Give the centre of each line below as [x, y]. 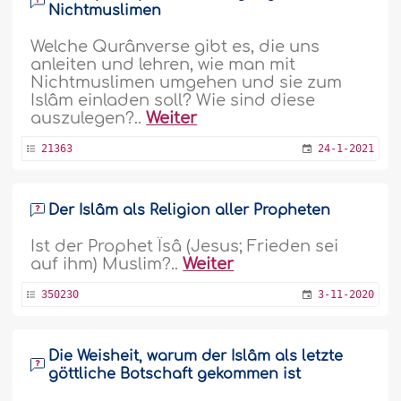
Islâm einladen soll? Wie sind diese [173, 100]
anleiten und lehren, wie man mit [163, 64]
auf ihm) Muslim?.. [107, 264]
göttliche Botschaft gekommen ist [175, 374]
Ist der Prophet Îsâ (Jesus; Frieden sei [185, 246]
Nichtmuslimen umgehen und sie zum [187, 82]
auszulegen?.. [89, 118]
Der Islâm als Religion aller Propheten [190, 210]
